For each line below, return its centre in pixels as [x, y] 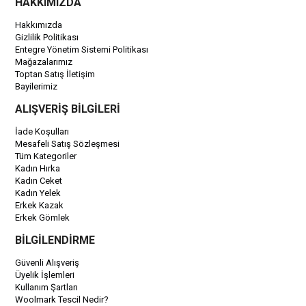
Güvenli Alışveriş [47, 263]
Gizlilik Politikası [47, 37]
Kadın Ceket [39, 181]
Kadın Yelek [38, 193]
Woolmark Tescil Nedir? [62, 300]
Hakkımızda [39, 25]
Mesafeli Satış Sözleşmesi [68, 144]
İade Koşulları [42, 131]
